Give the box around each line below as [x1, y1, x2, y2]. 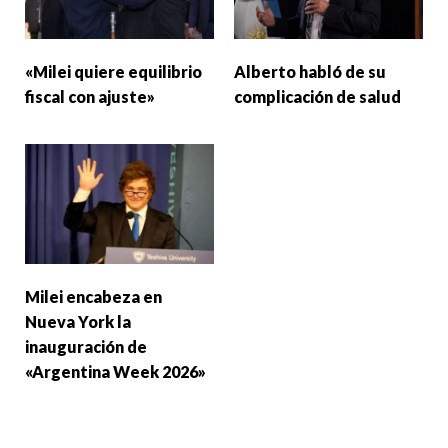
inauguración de [25, 336, 147, 356]
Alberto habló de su [234, 61, 386, 81]
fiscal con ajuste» [25, 86, 155, 106]
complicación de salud [234, 86, 401, 106]
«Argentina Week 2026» [25, 361, 209, 381]
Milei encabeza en [25, 286, 162, 306]
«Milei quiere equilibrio [25, 61, 202, 81]
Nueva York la [25, 311, 131, 331]
